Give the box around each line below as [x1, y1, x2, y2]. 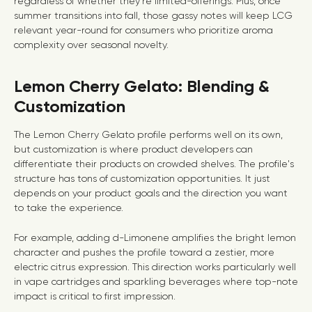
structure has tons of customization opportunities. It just [14, 173, 270, 184]
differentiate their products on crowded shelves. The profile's [14, 158, 294, 169]
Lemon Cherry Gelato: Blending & [14, 76, 270, 96]
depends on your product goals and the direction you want [14, 187, 288, 198]
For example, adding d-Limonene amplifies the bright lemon [14, 232, 296, 243]
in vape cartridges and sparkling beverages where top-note [14, 276, 298, 287]
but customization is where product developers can [14, 143, 253, 155]
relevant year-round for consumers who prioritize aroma [14, 24, 273, 36]
